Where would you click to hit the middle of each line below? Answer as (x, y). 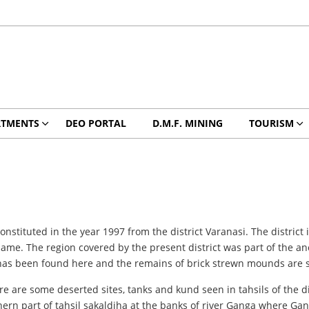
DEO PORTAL (96, 123)
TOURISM (271, 123)
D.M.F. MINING (187, 123)
